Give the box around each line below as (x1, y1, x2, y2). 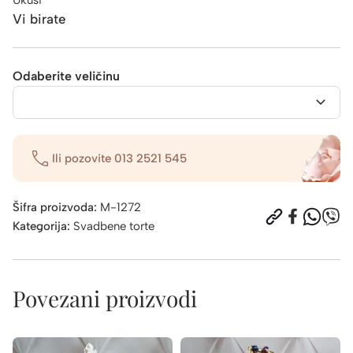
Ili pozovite (52, 150, 114, 165)
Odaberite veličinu (13, 68, 120, 84)
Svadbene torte (73, 218, 154, 233)
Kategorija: (13, 218, 73, 233)
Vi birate (13, 10, 66, 27)
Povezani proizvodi (13, 283, 197, 313)
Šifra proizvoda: (13, 199, 100, 214)
